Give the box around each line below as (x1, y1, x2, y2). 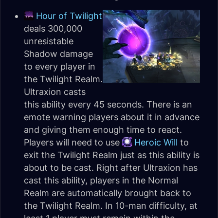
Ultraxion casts (24, 87, 86, 97)
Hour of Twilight (36, 11, 102, 21)
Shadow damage (24, 49, 93, 59)
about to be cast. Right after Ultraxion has (24, 163, 198, 173)
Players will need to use (24, 137, 122, 147)
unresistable (24, 36, 73, 46)
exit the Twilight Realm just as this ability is (24, 150, 200, 160)
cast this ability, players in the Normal (24, 175, 178, 185)
